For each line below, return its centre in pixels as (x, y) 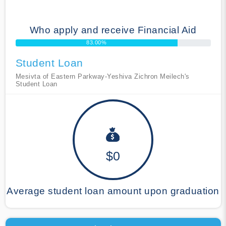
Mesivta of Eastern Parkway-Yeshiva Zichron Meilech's (102, 76)
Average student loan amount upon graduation (113, 191)
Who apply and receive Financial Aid (113, 30)
